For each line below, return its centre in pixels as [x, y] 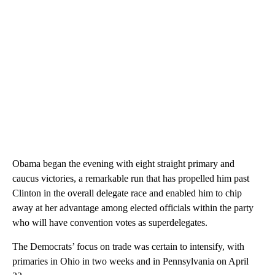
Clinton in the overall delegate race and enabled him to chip [127, 193]
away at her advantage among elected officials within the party [133, 208]
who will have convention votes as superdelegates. [110, 223]
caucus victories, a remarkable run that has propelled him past [131, 179]
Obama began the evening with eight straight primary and [123, 164]
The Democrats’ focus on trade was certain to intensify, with [128, 247]
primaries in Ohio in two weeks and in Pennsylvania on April [130, 261]
